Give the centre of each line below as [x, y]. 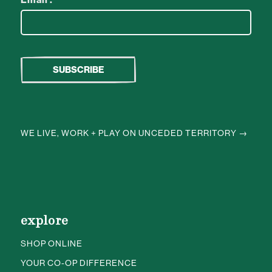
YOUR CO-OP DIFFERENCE [79, 263]
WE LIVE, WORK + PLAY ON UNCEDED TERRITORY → [134, 133]
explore [44, 222]
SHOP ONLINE [51, 244]
